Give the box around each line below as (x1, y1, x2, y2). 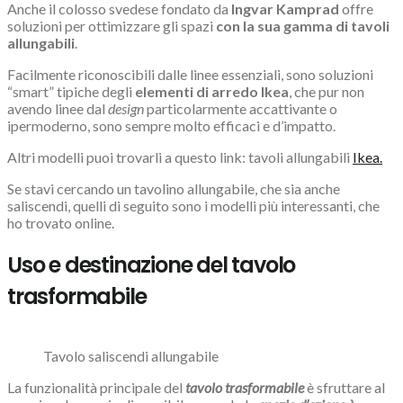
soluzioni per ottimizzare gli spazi (7, 17, 216, 35)
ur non (327, 83, 364, 101)
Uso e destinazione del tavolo (7, 250, 296, 281)
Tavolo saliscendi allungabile (43, 347, 219, 365)
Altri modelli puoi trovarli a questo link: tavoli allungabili (7, 148, 353, 166)
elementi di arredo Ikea (135, 83, 289, 101)
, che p (289, 83, 327, 101)
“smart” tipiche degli (7, 83, 135, 101)
